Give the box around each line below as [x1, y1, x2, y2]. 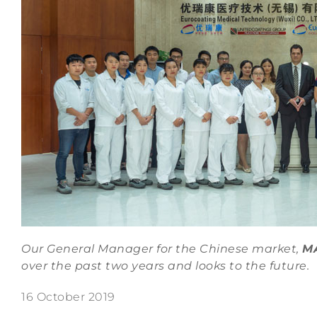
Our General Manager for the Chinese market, [21, 241, 302, 255]
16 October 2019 [21, 289, 115, 304]
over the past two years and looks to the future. [21, 258, 309, 272]
